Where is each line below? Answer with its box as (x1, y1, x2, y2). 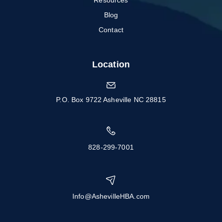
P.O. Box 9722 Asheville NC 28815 (56, 95, 166, 104)
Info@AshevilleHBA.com (72, 192, 150, 200)
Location (92, 59, 130, 70)
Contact (99, 26, 123, 34)
